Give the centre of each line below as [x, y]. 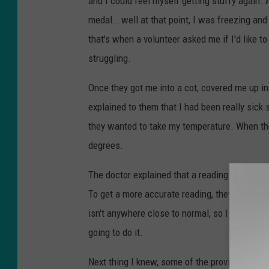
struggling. [110, 59]
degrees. [106, 146]
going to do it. [116, 233]
